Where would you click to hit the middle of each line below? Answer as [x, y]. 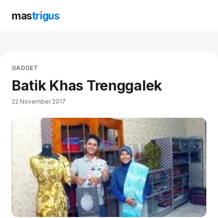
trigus [46, 16]
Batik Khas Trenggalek [87, 85]
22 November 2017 [39, 101]
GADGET [25, 68]
